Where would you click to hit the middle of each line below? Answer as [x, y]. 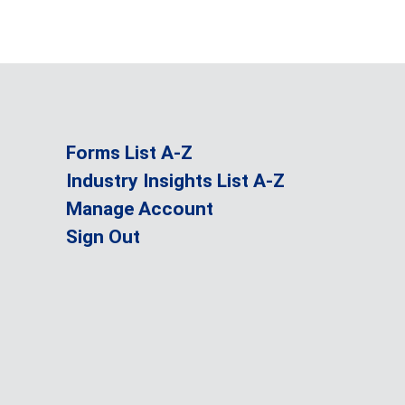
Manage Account [139, 208]
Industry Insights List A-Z [175, 180]
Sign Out [103, 236]
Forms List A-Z [129, 152]
